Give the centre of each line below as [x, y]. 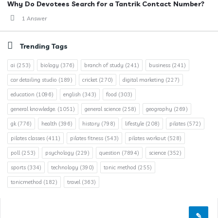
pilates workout [147, 138]
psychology [60, 153]
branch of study [104, 65]
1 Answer [35, 18]
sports [18, 167]
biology [50, 65]
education [23, 94]
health [49, 124]
